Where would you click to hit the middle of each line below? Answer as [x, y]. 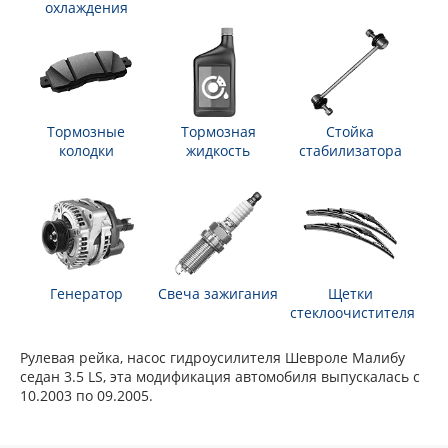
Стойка [350, 131]
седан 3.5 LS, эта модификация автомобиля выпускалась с [220, 376]
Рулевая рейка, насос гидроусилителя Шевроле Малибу [212, 357]
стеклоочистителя [352, 312]
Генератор [86, 293]
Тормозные [86, 131]
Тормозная [218, 131]
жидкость [218, 150]
